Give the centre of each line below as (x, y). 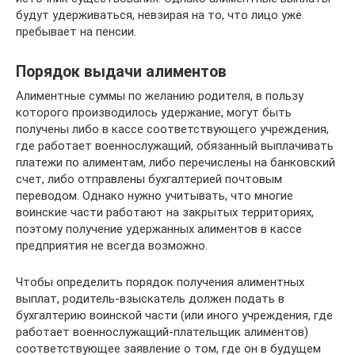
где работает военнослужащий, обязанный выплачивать (175, 145)
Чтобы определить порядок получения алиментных (160, 282)
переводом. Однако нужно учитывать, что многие (155, 195)
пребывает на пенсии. (76, 31)
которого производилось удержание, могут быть (154, 112)
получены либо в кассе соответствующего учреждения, (172, 129)
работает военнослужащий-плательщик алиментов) (162, 332)
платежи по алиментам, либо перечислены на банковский (176, 162)
